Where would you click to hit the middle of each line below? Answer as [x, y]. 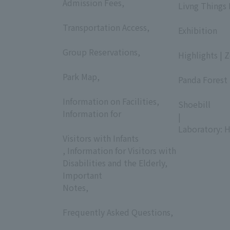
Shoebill [194, 104]
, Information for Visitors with [119, 150]
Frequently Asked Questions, [118, 212]
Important [82, 175]
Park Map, [81, 76]
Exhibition [198, 30]
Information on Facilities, [111, 101]
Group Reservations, [101, 52]
